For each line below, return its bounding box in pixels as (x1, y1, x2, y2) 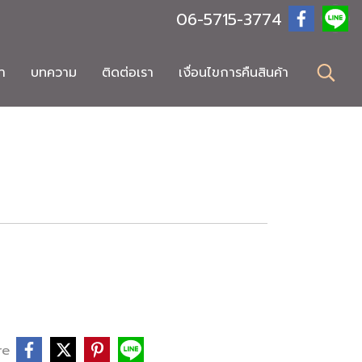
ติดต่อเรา (101, 63, 154, 82)
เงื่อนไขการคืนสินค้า (178, 63, 288, 82)
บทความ (30, 63, 77, 82)
